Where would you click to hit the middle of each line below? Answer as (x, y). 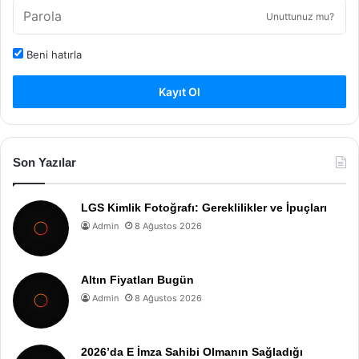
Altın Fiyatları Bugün (137, 280)
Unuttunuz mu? (300, 16)
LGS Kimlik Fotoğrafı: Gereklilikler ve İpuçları (204, 208)
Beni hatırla (52, 54)
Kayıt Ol (179, 92)
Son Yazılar (44, 162)
